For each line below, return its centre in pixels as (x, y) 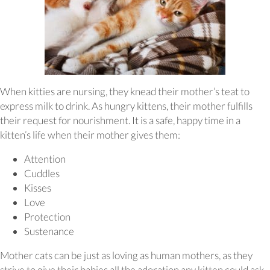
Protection (47, 217)
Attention (45, 159)
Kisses (38, 188)
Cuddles (42, 174)
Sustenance (49, 231)
